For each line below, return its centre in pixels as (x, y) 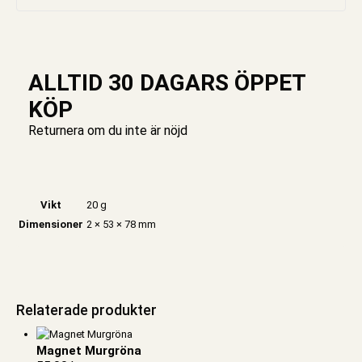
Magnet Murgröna (89, 351)
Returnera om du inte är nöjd (108, 131)
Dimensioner (51, 224)
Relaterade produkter (86, 309)
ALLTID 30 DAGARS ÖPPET (167, 83)
